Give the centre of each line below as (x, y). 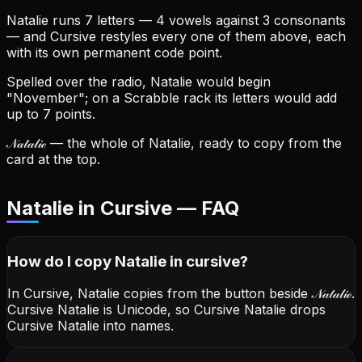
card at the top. (53, 160)
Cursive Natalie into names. (90, 326)
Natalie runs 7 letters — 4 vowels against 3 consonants (176, 21)
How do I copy (61, 261)
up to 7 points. (51, 114)
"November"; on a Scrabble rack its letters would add (172, 98)
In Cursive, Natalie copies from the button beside (160, 294)
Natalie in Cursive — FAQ (123, 208)
